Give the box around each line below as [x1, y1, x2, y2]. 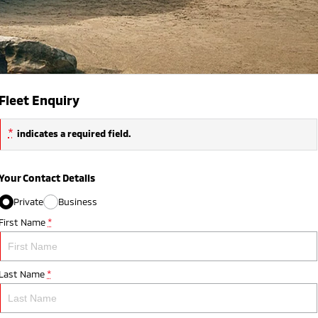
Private [13, 196, 44, 207]
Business [58, 196, 98, 207]
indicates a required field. [16, 127, 131, 139]
